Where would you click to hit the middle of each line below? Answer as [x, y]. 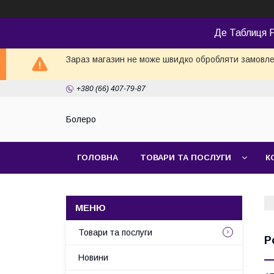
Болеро [81, 120]
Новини [93, 257]
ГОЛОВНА [98, 157]
